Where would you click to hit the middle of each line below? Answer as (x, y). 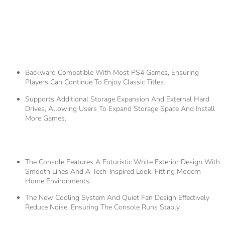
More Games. (46, 118)
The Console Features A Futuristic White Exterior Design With (123, 162)
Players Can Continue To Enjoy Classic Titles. (95, 82)
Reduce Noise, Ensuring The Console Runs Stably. (103, 207)
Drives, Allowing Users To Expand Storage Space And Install (120, 108)
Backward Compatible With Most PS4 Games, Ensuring (112, 73)
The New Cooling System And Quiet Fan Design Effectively (117, 198)
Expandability (56, 50)
